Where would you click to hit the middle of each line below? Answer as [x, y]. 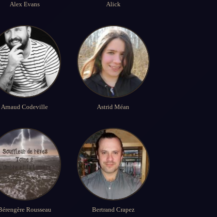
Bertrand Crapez [113, 210]
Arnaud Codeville [25, 107]
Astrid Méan [113, 107]
